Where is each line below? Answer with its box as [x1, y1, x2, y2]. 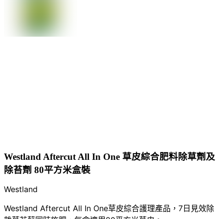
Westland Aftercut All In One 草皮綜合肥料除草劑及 [4, 151, 215, 162]
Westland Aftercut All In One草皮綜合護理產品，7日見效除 [4, 203, 214, 214]
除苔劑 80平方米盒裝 [4, 164, 90, 175]
